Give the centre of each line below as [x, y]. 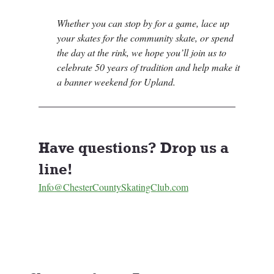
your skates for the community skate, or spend [146, 38]
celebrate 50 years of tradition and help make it [149, 67]
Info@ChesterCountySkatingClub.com [113, 187]
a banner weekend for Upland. [116, 82]
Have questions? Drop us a [135, 148]
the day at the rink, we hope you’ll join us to [143, 53]
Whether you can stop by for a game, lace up [144, 23]
